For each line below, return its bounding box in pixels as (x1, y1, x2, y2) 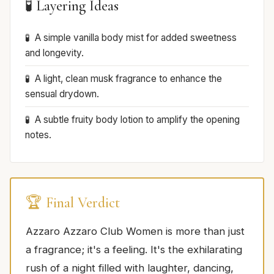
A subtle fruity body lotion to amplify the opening (35, 113, 240, 125)
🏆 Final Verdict (26, 193, 120, 212)
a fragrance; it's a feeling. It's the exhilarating (26, 243, 242, 256)
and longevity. (25, 46, 84, 59)
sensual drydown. (25, 87, 99, 100)
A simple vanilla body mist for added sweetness (35, 31, 237, 43)
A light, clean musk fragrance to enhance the (35, 72, 222, 84)
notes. (25, 128, 51, 141)
